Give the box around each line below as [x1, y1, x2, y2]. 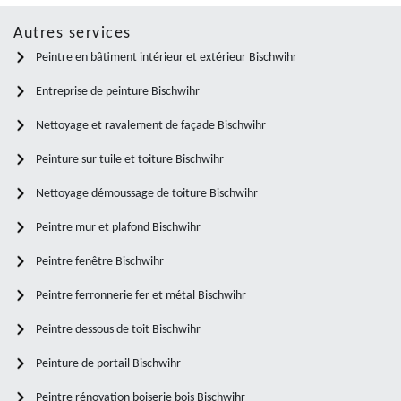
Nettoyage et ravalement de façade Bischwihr [36, 118, 266, 132]
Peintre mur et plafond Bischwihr [36, 220, 200, 235]
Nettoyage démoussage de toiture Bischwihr [36, 186, 258, 200]
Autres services [13, 24, 132, 42]
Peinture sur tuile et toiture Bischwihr [36, 152, 224, 166]
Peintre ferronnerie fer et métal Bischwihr [36, 288, 246, 303]
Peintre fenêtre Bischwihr [36, 254, 164, 269]
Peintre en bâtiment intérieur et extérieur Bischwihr [36, 50, 297, 64]
